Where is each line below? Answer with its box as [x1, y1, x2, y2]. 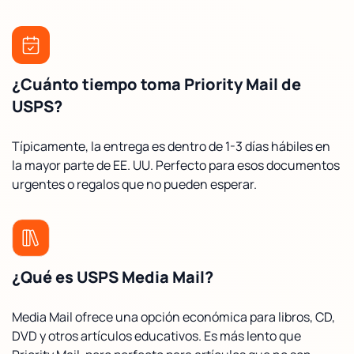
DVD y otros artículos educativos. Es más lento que [12, 326, 301, 345]
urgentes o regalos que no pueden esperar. [12, 175, 257, 193]
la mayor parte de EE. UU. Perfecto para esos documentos [12, 156, 340, 174]
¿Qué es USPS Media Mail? [12, 265, 213, 288]
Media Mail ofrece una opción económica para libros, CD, [12, 307, 335, 326]
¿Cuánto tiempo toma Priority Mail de [12, 73, 301, 95]
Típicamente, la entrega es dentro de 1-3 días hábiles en [12, 137, 330, 155]
